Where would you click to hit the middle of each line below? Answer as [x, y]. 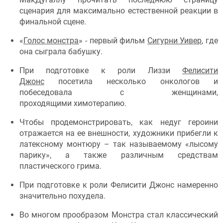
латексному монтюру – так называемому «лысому [118, 144]
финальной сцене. [53, 22]
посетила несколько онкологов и [131, 82]
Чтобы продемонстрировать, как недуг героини [118, 122]
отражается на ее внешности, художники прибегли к [118, 133]
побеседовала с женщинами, [118, 93]
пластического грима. [61, 166]
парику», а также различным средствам [118, 155]
